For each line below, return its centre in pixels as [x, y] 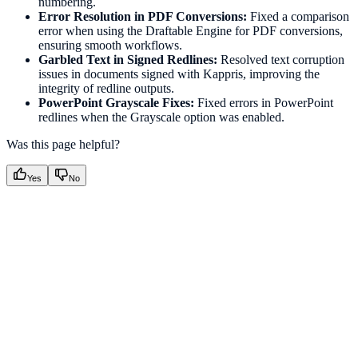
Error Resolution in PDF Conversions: [143, 17]
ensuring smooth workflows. [110, 46]
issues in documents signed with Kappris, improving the [179, 74]
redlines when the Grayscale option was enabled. [161, 117]
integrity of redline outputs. [106, 89]
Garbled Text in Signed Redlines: [128, 60]
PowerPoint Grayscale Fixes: [116, 103]
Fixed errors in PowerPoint [264, 103]
